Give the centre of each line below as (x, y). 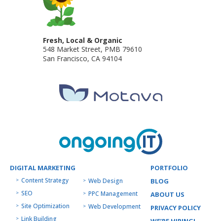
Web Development (114, 206)
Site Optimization (45, 206)
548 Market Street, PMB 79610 (92, 49)
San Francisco (65, 58)
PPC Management (113, 193)
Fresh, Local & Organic (83, 40)
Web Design (105, 181)
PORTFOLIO (169, 167)
